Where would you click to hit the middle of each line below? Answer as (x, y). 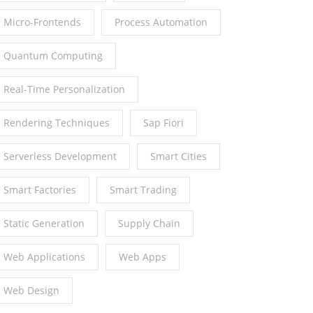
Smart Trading (143, 190)
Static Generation (44, 224)
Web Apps (143, 257)
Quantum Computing (53, 56)
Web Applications (44, 257)
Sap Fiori (163, 123)
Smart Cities (179, 156)
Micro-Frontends (42, 22)
